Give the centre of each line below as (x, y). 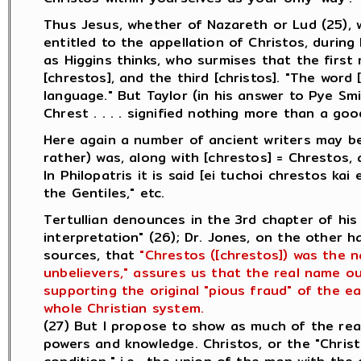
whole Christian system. (124, 309)
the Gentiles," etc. (104, 193)
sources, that (92, 255)
